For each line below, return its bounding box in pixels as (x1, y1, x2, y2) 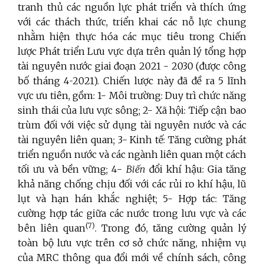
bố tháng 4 (18, 75, 70, 87)
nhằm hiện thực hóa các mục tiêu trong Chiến (18, 31, 246, 43)
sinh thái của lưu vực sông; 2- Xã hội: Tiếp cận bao (18, 104, 246, 117)
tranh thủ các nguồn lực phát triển (18, 1, 186, 14)
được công (199, 60, 247, 72)
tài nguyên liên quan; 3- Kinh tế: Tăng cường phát (18, 134, 246, 146)
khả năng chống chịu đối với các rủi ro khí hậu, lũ (18, 178, 246, 190)
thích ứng (200, 1, 247, 14)
